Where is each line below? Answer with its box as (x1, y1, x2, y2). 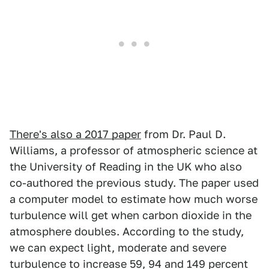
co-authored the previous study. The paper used (10, 177, 259, 190)
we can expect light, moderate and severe (10, 241, 226, 255)
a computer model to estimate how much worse (10, 193, 258, 206)
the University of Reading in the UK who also (10, 160, 242, 174)
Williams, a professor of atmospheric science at (10, 144, 258, 157)
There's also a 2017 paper (10, 128, 141, 141)
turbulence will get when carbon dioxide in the (10, 209, 252, 222)
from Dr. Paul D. (141, 128, 226, 141)
